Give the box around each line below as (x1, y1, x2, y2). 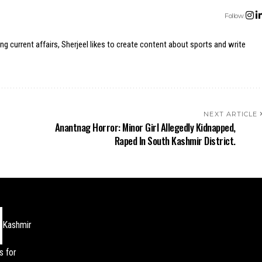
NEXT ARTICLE (204, 110, 258, 118)
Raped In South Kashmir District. (114, 133, 236, 148)
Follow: (225, 11, 244, 20)
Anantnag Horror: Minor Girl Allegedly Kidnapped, (54, 120, 236, 135)
